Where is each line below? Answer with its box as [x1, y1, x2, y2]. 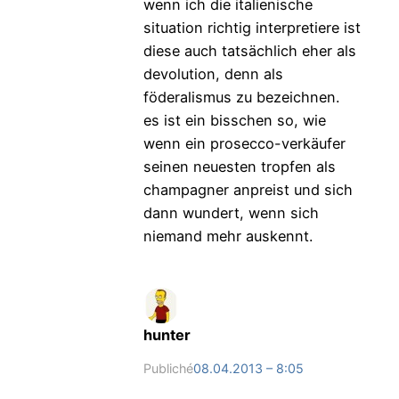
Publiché [142, 361, 193, 377]
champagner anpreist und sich [142, 181, 353, 199]
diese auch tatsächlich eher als [142, 42, 356, 61]
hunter [142, 326, 191, 345]
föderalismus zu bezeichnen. [142, 88, 339, 107]
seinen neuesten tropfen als [142, 158, 336, 176]
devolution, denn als [142, 65, 283, 84]
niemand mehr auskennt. [142, 227, 313, 246]
